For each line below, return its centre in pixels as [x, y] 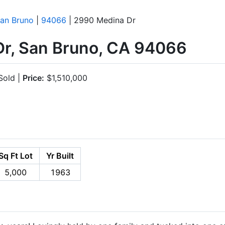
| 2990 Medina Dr [101, 20]
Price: [33, 78]
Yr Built [60, 155]
